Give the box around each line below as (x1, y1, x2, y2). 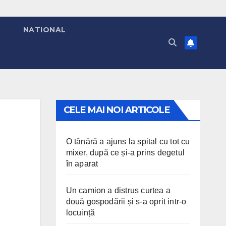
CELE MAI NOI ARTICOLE (63, 104, 170, 116)
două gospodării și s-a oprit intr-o (66, 197, 187, 206)
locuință (66, 208, 95, 217)
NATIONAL (23, 25, 66, 34)
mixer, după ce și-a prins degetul (66, 148, 185, 157)
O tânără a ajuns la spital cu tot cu (66, 137, 190, 146)
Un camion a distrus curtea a (66, 186, 171, 195)
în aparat (66, 159, 98, 168)
